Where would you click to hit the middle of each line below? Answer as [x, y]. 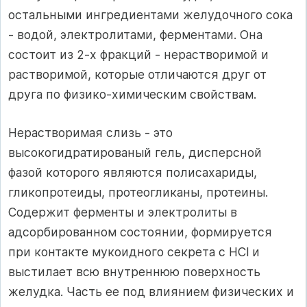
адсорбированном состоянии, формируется [140, 232]
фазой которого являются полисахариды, [133, 172]
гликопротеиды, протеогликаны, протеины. [138, 192]
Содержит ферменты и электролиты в [123, 212]
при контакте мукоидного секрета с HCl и [134, 251]
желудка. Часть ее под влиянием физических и [151, 291]
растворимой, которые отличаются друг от [137, 75]
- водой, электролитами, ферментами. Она [135, 35]
